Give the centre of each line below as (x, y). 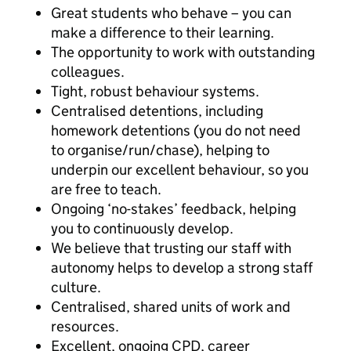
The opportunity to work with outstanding (183, 52)
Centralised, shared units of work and (171, 307)
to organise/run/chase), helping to (160, 150)
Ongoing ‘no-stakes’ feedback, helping (174, 209)
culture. (76, 287)
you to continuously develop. (142, 228)
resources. (85, 326)
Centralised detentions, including (157, 111)
